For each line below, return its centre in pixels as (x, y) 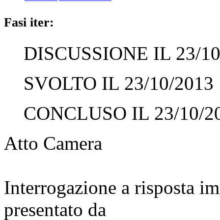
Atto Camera (53, 143)
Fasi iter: (29, 22)
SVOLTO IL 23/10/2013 (119, 83)
